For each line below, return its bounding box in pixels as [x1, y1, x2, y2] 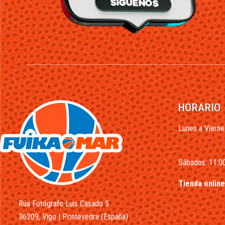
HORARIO [178, 101, 221, 114]
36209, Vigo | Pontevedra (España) [19, 211, 128, 221]
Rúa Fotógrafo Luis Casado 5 [19, 198, 109, 208]
